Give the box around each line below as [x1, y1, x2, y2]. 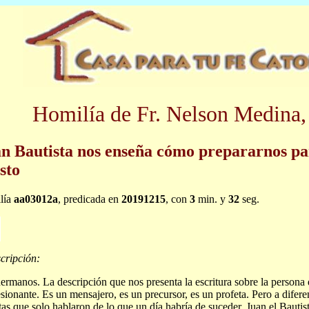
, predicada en [58, 192, 121, 205]
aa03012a [14, 192, 58, 205]
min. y [195, 192, 228, 205]
